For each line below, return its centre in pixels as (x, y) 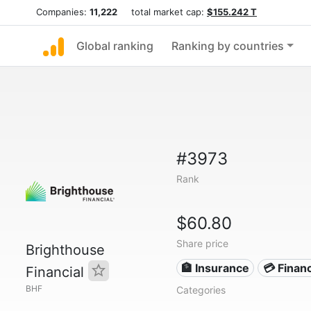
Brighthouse (65, 250)
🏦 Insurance (216, 268)
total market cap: (162, 12)
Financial (57, 272)
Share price (202, 243)
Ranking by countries (228, 46)
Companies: (63, 12)
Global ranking (115, 46)
